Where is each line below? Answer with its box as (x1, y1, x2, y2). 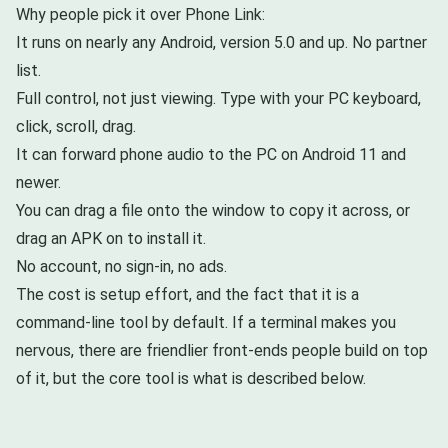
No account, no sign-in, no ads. (16, 257, 227, 277)
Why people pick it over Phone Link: (16, 5, 265, 25)
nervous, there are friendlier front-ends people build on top (16, 341, 428, 361)
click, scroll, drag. (16, 117, 136, 137)
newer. (16, 173, 61, 193)
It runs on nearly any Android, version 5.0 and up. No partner (16, 33, 427, 53)
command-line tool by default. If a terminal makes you (16, 313, 396, 333)
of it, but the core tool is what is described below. (16, 369, 366, 389)
